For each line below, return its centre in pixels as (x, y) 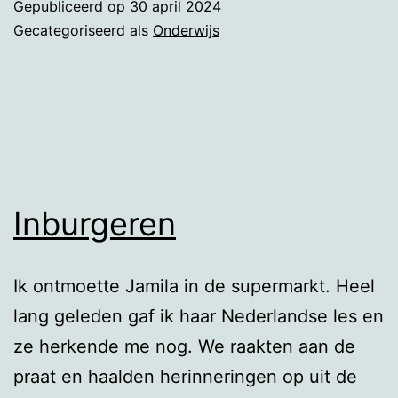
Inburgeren (95, 223)
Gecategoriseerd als (83, 30)
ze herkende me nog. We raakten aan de (184, 346)
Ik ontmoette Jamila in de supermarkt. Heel (194, 286)
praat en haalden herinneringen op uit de (185, 376)
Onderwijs (186, 30)
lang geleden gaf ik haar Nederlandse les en (199, 316)
